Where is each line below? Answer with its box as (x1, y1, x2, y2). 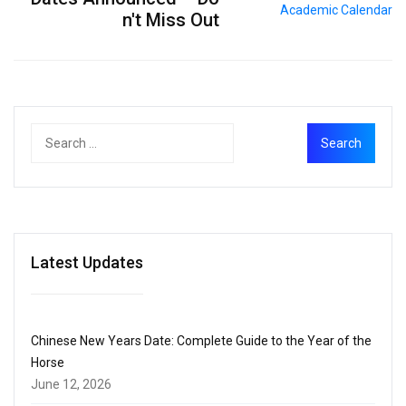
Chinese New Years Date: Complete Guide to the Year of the (31, 333, 372, 348)
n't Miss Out (122, 8, 220, 31)
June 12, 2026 (31, 376, 111, 391)
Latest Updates (31, 252, 143, 272)
